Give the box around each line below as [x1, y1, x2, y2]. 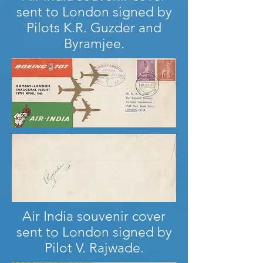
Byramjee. [63, 36, 124, 52]
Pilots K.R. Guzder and [26, 20, 161, 36]
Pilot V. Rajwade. [44, 240, 144, 256]
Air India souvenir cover [22, 208, 166, 224]
